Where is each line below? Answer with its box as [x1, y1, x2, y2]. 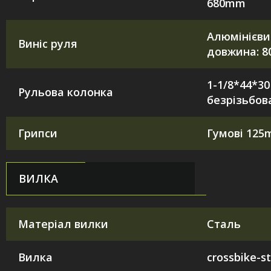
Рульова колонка [18, 84, 113, 99]
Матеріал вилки [18, 216, 108, 231]
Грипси [18, 125, 57, 140]
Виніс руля [18, 36, 77, 51]
